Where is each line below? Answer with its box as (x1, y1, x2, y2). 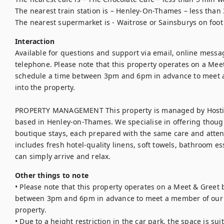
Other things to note (15, 170, 88, 180)
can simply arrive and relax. (15, 151, 111, 161)
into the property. (15, 82, 75, 92)
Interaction (15, 36, 55, 46)
